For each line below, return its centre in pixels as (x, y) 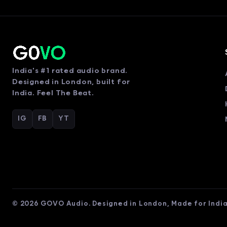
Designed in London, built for (71, 82)
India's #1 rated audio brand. (70, 71)
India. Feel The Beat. (53, 93)
